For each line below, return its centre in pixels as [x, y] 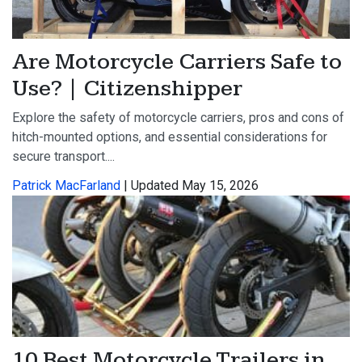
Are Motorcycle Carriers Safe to [177, 62]
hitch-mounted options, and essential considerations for [170, 137]
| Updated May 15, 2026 [189, 186]
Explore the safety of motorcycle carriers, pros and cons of [178, 118]
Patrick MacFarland [66, 186]
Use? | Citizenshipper [127, 89]
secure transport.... [63, 157]
